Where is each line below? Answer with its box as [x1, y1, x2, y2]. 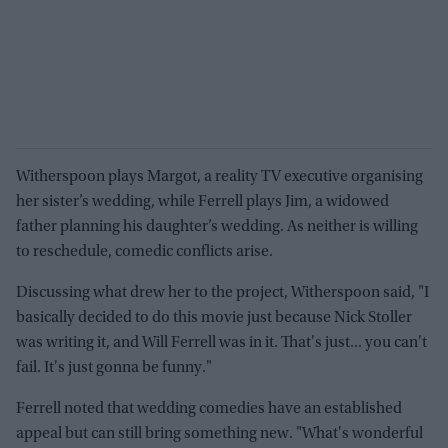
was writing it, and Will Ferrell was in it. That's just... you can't [16, 335, 427, 352]
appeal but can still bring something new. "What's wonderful [16, 426, 423, 443]
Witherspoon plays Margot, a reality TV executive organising [16, 169, 423, 186]
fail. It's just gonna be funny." [16, 360, 212, 377]
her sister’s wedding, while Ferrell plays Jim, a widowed [16, 194, 389, 211]
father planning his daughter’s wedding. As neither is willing [16, 219, 418, 236]
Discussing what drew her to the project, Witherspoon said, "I [16, 285, 429, 302]
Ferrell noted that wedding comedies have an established [16, 401, 402, 418]
